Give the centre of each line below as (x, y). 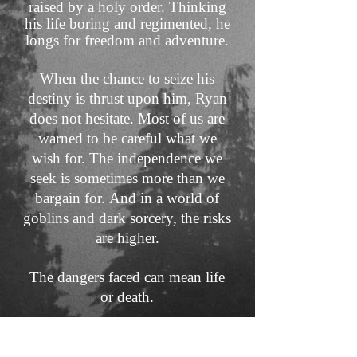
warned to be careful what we (127, 138)
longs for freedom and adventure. (127, 40)
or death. (127, 297)
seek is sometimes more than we (127, 178)
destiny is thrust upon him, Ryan (127, 98)
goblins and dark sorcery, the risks (127, 218)
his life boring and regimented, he (127, 24)
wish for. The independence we (127, 158)
